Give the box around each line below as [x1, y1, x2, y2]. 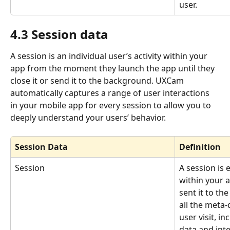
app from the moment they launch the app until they [10, 62, 217, 74]
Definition [179, 141, 221, 152]
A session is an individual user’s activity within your [10, 50, 209, 62]
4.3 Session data [10, 25, 108, 43]
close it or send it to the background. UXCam [10, 74, 186, 86]
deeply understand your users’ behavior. [10, 111, 166, 123]
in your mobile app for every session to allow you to [10, 99, 213, 111]
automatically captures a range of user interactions [10, 87, 212, 99]
